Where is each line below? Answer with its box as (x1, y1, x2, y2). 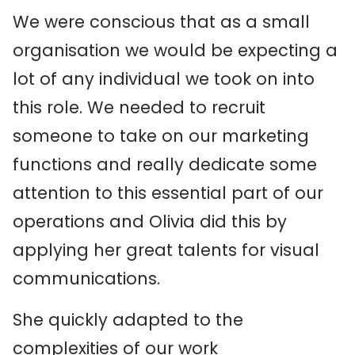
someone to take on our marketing (13, 124, 309, 147)
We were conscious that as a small (13, 10, 310, 33)
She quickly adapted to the (13, 308, 243, 331)
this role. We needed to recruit (13, 96, 265, 119)
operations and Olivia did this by (13, 210, 287, 233)
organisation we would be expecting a (13, 39, 338, 62)
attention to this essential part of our (13, 181, 323, 204)
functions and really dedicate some (13, 153, 317, 176)
